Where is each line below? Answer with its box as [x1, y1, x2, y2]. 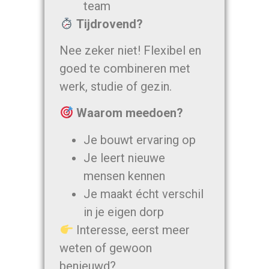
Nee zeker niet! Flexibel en [59, 43, 202, 58]
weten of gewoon [59, 240, 153, 255]
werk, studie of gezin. [59, 79, 172, 94]
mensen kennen [83, 168, 166, 183]
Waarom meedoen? [76, 106, 183, 121]
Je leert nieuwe [83, 150, 166, 165]
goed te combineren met [59, 61, 191, 76]
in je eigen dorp [83, 204, 165, 219]
